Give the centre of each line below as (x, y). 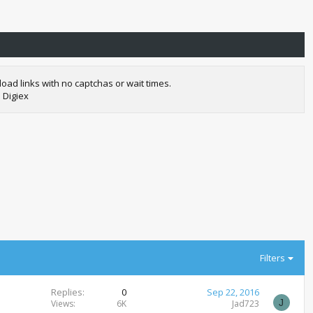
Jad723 (245, 304)
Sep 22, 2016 (233, 292)
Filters (273, 258)
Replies (66, 292)
